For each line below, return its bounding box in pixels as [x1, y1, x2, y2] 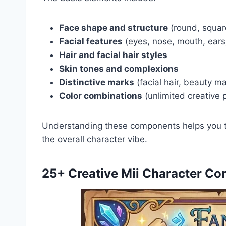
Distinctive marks [59, 77, 134, 87]
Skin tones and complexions [59, 63, 179, 74]
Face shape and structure [59, 22, 168, 33]
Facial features [59, 36, 123, 46]
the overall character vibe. [42, 134, 147, 144]
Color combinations [59, 90, 142, 101]
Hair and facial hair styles [59, 49, 167, 60]
